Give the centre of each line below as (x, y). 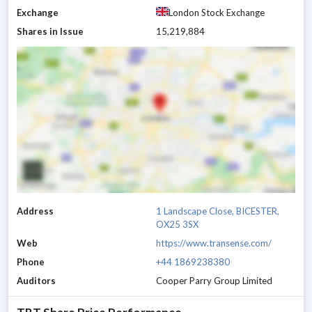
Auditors (36, 280)
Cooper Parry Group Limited (214, 280)
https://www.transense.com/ (214, 243)
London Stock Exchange (217, 13)
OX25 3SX (177, 224)
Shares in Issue (50, 32)
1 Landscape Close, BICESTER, (218, 211)
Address (35, 211)
